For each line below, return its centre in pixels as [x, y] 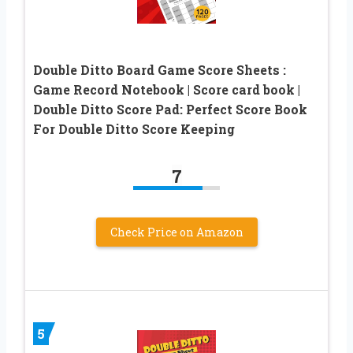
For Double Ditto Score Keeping [134, 128]
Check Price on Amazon [176, 232]
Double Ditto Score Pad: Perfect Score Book [170, 109]
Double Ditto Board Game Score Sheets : [160, 69]
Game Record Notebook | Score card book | [167, 89]
